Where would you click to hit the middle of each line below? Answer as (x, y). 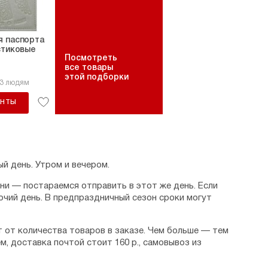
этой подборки (97, 77)
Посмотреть (91, 58)
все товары (89, 68)
